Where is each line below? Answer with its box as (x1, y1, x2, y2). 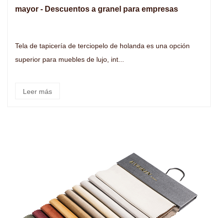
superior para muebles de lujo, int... (15, 55, 124, 63)
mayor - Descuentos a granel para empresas (15, 5, 178, 13)
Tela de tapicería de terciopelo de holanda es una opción (15, 42, 146, 50)
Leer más (23, 88, 52, 95)
